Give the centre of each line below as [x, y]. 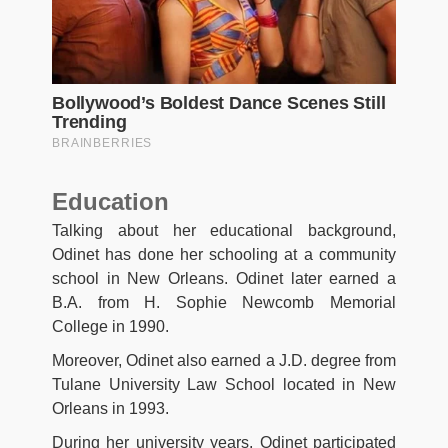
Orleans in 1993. [110, 409]
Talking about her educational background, [224, 231]
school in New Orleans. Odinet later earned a [224, 279]
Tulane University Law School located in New [224, 385]
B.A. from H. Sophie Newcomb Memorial [224, 303]
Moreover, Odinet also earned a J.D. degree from [224, 361]
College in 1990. [110, 327]
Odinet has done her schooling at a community [224, 255]
